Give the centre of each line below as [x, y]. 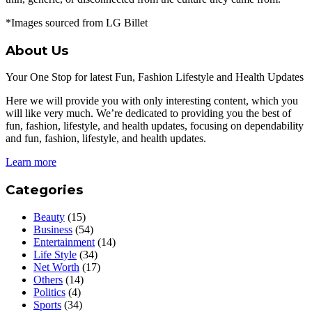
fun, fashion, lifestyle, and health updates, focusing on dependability [155, 126]
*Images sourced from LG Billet [77, 22]
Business [53, 229]
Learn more [31, 162]
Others [48, 279]
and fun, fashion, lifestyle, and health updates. [106, 139]
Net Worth [56, 267]
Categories [44, 189]
